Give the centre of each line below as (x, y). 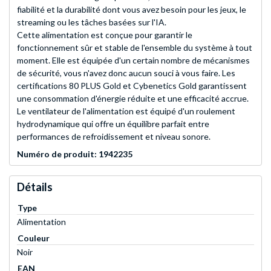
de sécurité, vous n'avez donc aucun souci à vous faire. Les (126, 73)
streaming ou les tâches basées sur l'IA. (92, 22)
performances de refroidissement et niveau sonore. (114, 137)
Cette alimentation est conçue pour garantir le (105, 35)
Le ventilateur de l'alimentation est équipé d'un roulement (126, 111)
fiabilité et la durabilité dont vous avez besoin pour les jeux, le (132, 10)
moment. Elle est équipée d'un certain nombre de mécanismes (133, 60)
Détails (35, 187)
